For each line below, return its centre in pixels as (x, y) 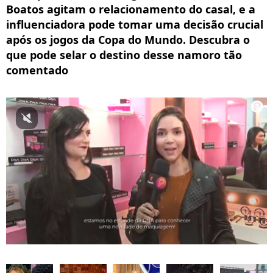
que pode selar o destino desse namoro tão (124, 55)
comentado (37, 70)
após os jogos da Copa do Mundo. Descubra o (128, 40)
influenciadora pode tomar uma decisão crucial (135, 24)
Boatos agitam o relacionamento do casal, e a (131, 9)
